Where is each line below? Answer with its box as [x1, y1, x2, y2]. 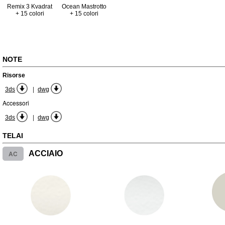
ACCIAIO [29, 149, 63, 158]
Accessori [3, 98, 29, 107]
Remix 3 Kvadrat [7, 3, 52, 10]
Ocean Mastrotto [61, 3, 106, 10]
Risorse [3, 72, 25, 79]
